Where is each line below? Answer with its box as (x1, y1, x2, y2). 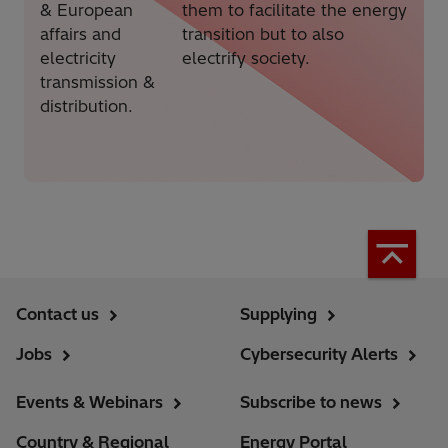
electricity (40, 48, 116, 69)
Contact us (16, 304, 99, 325)
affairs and (40, 24, 121, 45)
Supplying (240, 304, 317, 325)
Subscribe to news (240, 392, 382, 413)
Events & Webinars (16, 392, 163, 413)
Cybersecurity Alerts (240, 344, 398, 365)
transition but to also (182, 24, 345, 45)
